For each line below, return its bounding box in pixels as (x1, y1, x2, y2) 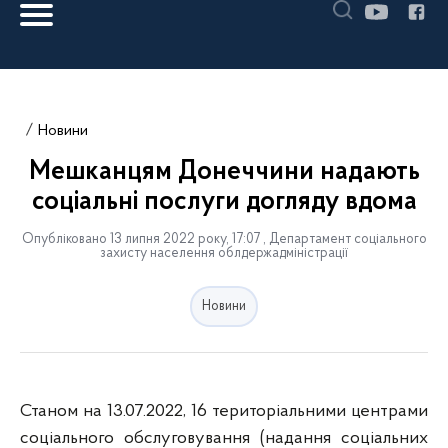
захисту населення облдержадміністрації (100, 246, 348, 261)
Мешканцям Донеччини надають (28, 159, 420, 186)
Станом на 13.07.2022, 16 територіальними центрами (20, 402, 428, 421)
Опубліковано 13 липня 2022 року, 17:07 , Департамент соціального (21, 232, 427, 247)
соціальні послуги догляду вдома (31, 189, 417, 216)
